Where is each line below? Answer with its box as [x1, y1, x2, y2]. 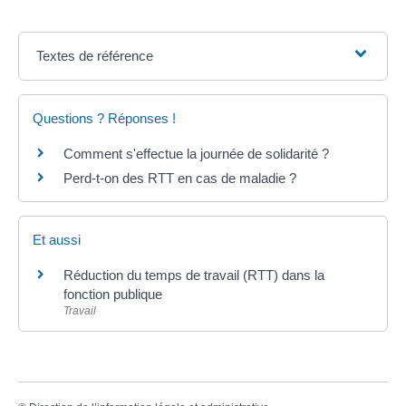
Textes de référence [36, 48, 154, 64]
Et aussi [33, 231, 81, 247]
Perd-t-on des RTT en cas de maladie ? [63, 170, 296, 187]
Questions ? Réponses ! [33, 111, 176, 127]
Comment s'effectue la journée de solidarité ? [63, 146, 329, 162]
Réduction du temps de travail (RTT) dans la [63, 266, 324, 283]
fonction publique [63, 285, 162, 302]
